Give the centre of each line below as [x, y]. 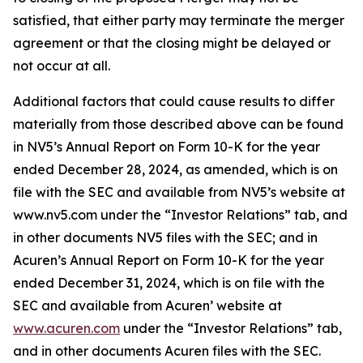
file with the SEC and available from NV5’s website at [179, 192]
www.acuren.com [66, 328]
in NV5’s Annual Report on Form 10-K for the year [167, 147]
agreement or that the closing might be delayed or [172, 43]
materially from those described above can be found [178, 124]
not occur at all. [62, 66]
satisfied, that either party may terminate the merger [179, 20]
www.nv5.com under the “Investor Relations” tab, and [180, 215]
